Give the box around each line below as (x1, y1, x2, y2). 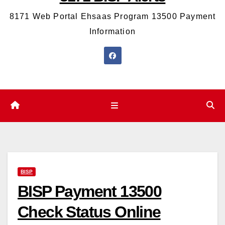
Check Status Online (18, 202, 161, 221)
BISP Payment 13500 (18, 182, 162, 200)
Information (89, 27, 136, 36)
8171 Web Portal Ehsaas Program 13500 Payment (9, 12, 216, 21)
